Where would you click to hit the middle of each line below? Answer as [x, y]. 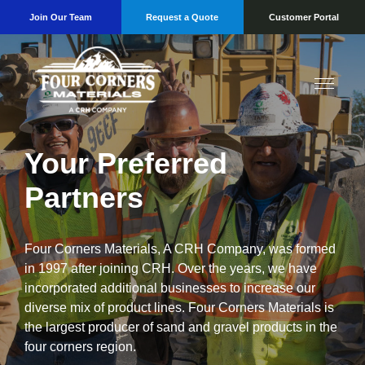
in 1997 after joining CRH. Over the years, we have [171, 268]
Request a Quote [182, 17]
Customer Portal [304, 17]
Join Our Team [61, 17]
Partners [84, 198]
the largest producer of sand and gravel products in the [181, 327]
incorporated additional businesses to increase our [170, 288]
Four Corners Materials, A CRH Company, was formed [180, 249]
